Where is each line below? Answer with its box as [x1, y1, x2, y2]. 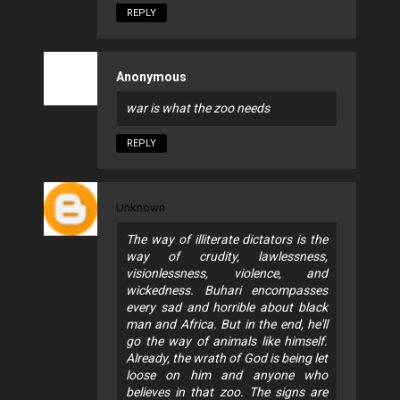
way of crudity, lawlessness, [126, 249, 328, 264]
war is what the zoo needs [126, 101, 270, 116]
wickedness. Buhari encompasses [126, 283, 328, 298]
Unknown [116, 201, 165, 215]
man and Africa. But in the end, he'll [126, 317, 328, 332]
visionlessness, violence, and [126, 266, 328, 281]
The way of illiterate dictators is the [126, 232, 328, 247]
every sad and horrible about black [126, 300, 328, 315]
